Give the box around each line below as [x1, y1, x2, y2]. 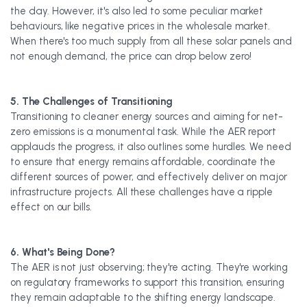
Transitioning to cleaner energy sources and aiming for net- [10, 110, 284, 123]
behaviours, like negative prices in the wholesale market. [10, 20, 271, 32]
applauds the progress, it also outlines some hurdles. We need [10, 140, 291, 153]
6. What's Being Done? [10, 246, 115, 258]
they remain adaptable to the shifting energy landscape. [10, 291, 276, 304]
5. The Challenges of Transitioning [10, 95, 173, 108]
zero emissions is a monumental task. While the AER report [10, 125, 277, 138]
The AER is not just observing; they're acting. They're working [10, 261, 288, 273]
